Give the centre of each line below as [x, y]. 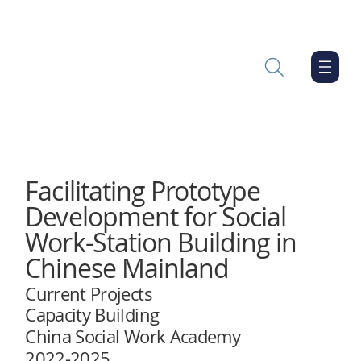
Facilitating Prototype [143, 191]
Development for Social [156, 217]
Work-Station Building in [161, 243]
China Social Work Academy [133, 336]
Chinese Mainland [127, 268]
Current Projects [89, 294]
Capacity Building [92, 314]
